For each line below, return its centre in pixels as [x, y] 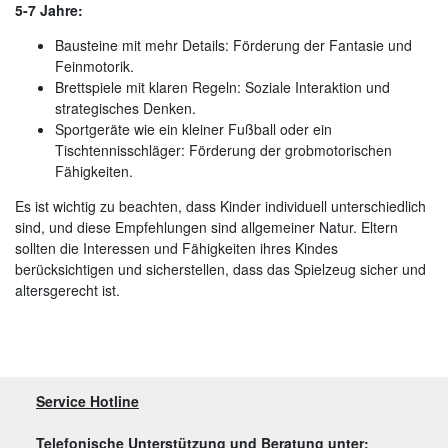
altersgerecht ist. [67, 290]
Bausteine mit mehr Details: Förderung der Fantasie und [233, 45]
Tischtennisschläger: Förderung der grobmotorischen [223, 150]
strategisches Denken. [125, 108]
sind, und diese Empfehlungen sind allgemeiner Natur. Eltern [206, 227]
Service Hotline [87, 401]
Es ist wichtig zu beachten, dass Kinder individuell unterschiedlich [220, 206]
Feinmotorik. [94, 66]
